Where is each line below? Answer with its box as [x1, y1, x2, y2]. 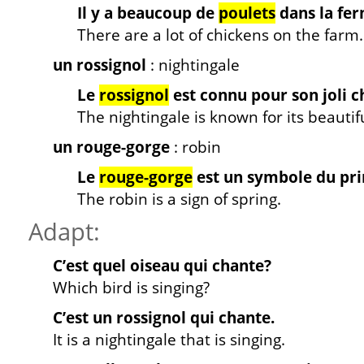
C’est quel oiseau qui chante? [53, 255, 271, 276]
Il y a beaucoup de [77, 2, 219, 24]
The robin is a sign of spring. [77, 188, 285, 210]
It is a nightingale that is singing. [53, 329, 285, 350]
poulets [219, 2, 275, 24]
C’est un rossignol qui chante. [53, 307, 275, 328]
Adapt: [28, 216, 100, 247]
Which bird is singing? [53, 277, 210, 298]
